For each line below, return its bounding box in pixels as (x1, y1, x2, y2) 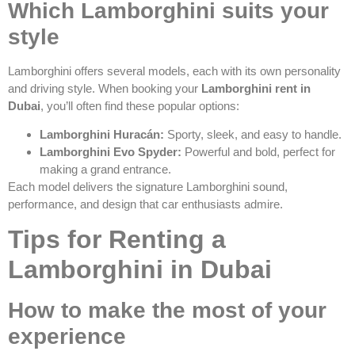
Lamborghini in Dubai (8, 255, 272, 284)
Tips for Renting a (8, 225, 226, 254)
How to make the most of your (8, 298, 326, 323)
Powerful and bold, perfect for (181, 144, 335, 158)
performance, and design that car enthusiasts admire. (8, 197, 283, 211)
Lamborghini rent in (201, 81, 311, 95)
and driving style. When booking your (8, 81, 201, 95)
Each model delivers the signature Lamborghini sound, (8, 179, 288, 193)
